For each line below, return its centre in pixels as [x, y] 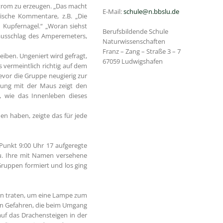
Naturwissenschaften [134, 41]
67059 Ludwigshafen [132, 61]
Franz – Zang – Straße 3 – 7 [141, 51]
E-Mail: [113, 11]
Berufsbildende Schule [135, 31]
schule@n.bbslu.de [151, 11]
